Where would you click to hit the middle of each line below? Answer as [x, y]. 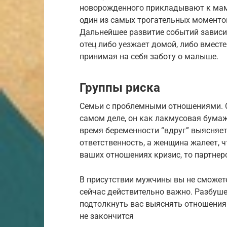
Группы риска [120, 88]
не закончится [107, 216]
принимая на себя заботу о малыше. [149, 57]
